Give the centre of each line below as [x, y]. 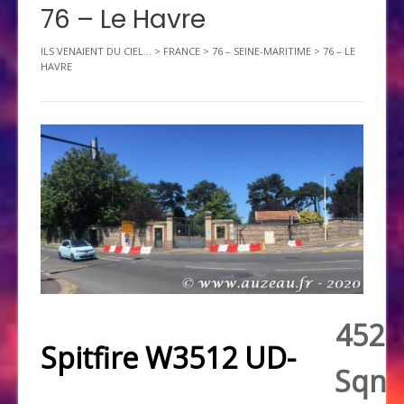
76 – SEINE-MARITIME [262, 51]
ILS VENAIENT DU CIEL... [96, 51]
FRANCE [182, 51]
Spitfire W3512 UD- [168, 358]
